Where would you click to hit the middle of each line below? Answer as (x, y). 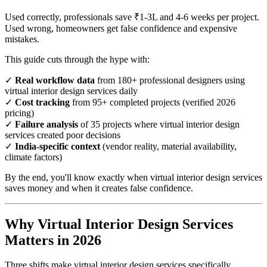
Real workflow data (55, 80)
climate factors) (33, 157)
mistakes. (22, 39)
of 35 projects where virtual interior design (159, 124)
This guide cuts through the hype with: (77, 59)
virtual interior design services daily (71, 91)
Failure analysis (46, 124)
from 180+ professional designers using (170, 80)
